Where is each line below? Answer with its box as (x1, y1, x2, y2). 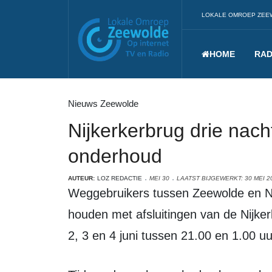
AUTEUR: (68, 175, 95, 182)
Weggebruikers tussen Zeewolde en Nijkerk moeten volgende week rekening (68, 186, 80, 200)
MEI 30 (149, 175, 169, 182)
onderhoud (68, 145, 162, 167)
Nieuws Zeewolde (68, 98, 138, 109)
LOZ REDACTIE (97, 175, 142, 182)
